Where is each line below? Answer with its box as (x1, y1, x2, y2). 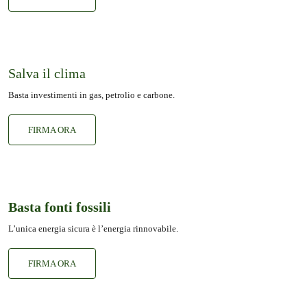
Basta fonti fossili (8, 199, 111, 214)
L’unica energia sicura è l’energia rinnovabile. (8, 223, 178, 234)
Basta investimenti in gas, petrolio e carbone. (8, 89, 175, 100)
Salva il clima (8, 65, 86, 81)
